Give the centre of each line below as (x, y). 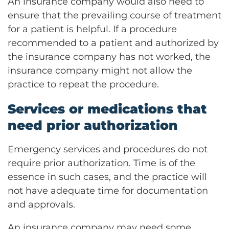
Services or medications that (107, 109)
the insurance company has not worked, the (109, 56)
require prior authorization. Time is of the (101, 163)
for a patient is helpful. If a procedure (92, 29)
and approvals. (41, 204)
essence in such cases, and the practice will (107, 177)
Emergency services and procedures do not (108, 149)
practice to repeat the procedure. (83, 84)
